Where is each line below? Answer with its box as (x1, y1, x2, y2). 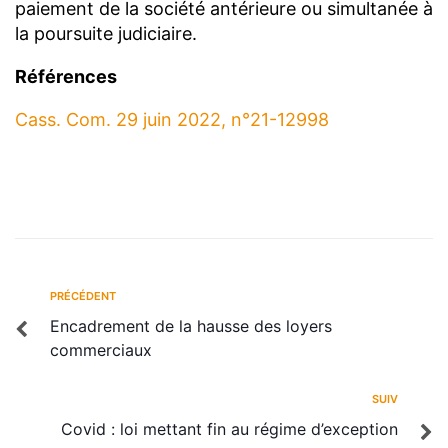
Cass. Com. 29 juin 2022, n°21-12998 (15, 108, 329, 130)
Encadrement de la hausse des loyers (50, 315, 332, 336)
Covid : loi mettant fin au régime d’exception (61, 418, 398, 439)
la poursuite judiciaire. (15, 22, 197, 44)
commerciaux (50, 339, 152, 360)
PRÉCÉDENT (50, 288, 116, 303)
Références (15, 65, 117, 87)
